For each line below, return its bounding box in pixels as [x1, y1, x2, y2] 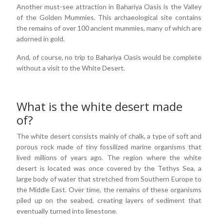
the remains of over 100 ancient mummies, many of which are [17, 23, 201, 32]
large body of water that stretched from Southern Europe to [17, 174, 201, 183]
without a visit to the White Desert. [17, 63, 125, 72]
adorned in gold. [17, 34, 65, 43]
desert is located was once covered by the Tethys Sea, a [17, 163, 201, 172]
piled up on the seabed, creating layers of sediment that [17, 196, 201, 204]
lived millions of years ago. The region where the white [17, 153, 201, 162]
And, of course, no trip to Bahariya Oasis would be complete [17, 53, 201, 61]
